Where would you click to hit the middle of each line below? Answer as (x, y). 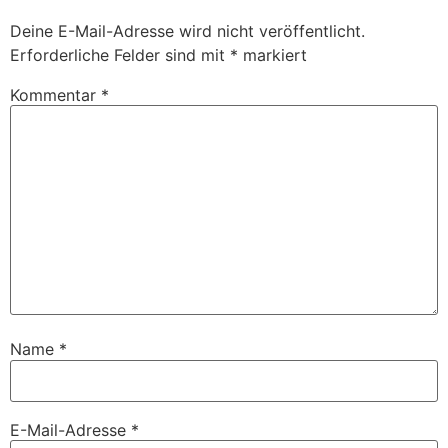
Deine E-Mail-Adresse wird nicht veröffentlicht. (187, 30)
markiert (272, 54)
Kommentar (55, 94)
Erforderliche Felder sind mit (120, 54)
